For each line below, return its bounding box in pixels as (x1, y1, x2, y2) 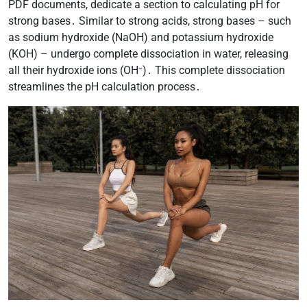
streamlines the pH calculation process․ (8, 79, 201, 93)
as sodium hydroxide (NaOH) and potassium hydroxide (8, 30, 273, 44)
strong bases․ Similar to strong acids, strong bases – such (8, 14, 291, 27)
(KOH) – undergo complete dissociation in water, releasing (8, 47, 288, 60)
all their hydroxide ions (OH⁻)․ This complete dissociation (8, 63, 285, 77)
